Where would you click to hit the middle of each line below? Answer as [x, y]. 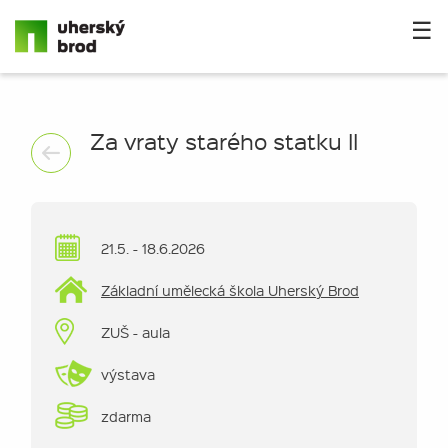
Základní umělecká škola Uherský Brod [230, 290]
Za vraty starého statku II [223, 140]
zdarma [124, 416]
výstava [126, 374]
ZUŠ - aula [133, 332]
